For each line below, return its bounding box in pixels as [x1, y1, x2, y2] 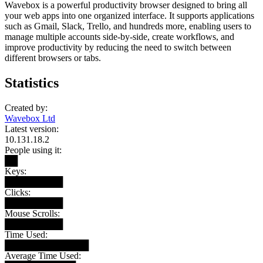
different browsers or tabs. [5, 52, 101, 63]
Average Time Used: [5, 250, 81, 261]
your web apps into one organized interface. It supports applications [5, 10, 254, 21]
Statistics [5, 75, 59, 90]
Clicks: [5, 187, 31, 197]
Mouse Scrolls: [5, 208, 60, 218]
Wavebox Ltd [5, 113, 55, 123]
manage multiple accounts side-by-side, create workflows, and [5, 31, 234, 42]
